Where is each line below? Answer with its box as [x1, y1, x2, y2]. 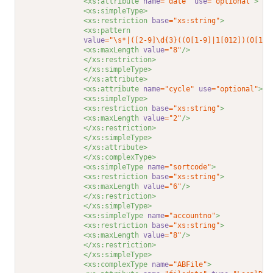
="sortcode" [165, 163, 212, 172]
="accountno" [165, 211, 216, 221]
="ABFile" [169, 260, 208, 269]
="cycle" [160, 85, 195, 94]
